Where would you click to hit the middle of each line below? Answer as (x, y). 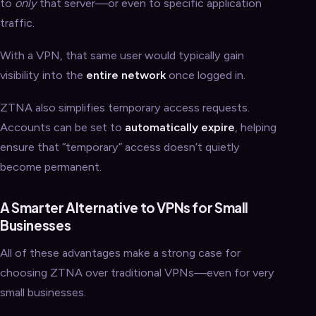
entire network (126, 75)
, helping (256, 127)
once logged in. (206, 75)
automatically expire (180, 127)
